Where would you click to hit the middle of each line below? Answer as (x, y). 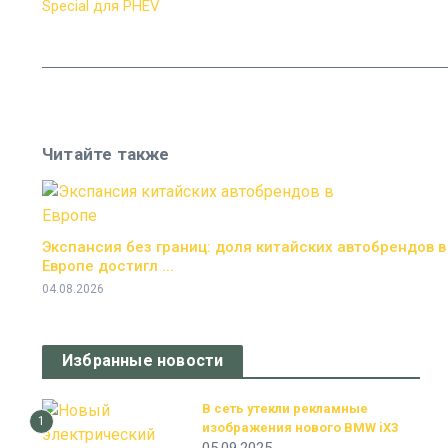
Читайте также (106, 154)
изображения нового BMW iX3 (300, 427)
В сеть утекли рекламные (285, 408)
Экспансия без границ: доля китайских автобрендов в (244, 247)
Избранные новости (143, 360)
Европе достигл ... (108, 266)
